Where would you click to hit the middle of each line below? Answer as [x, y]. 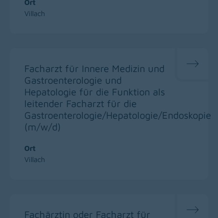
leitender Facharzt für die [81, 103]
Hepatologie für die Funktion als [95, 91]
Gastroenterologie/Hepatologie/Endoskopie [118, 115]
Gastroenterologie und [73, 80]
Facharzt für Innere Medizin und [94, 68]
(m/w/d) [43, 127]
